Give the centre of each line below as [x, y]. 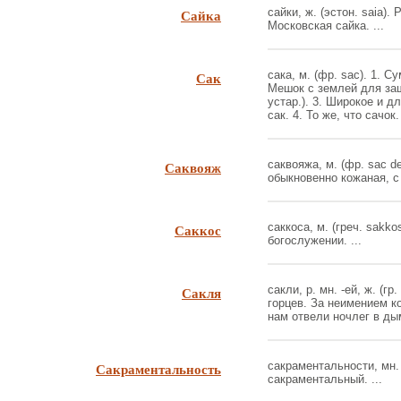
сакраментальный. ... [325, 379]
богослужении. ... [315, 240]
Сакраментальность [158, 369]
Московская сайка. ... [326, 26]
